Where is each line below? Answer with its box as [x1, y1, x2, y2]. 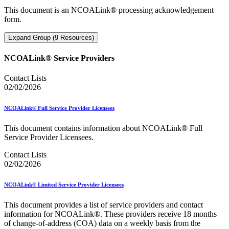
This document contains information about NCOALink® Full [4, 124, 202, 133]
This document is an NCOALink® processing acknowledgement [4, 5, 214, 14]
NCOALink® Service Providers [4, 54, 114, 63]
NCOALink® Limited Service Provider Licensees [4, 181, 124, 188]
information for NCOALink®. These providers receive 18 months [4, 210, 217, 219]
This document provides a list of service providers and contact [4, 200, 203, 210]
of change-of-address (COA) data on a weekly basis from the [4, 219, 200, 228]
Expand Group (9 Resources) [8, 33, 94, 41]
